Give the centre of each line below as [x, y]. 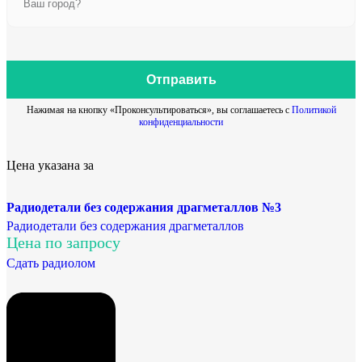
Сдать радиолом [51, 263]
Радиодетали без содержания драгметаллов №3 [144, 208]
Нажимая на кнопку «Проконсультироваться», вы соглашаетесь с [159, 110]
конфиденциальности [181, 122]
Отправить [181, 79]
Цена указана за [50, 166]
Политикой [314, 110]
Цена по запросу [63, 243]
